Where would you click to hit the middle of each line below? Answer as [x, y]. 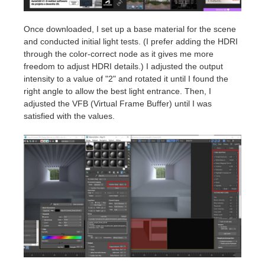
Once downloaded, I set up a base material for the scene [130, 29]
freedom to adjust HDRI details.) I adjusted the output [123, 67]
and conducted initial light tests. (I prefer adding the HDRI [131, 42]
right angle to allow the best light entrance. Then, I [117, 91]
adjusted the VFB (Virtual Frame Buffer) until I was [118, 104]
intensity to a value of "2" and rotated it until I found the [126, 79]
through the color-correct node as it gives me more [119, 54]
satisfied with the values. [69, 116]
